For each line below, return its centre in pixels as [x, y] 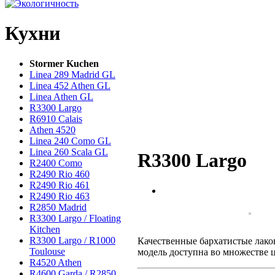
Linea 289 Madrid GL [72, 74]
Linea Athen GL [61, 96]
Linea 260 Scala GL [69, 152]
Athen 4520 [52, 130]
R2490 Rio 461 [60, 185]
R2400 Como [56, 163]
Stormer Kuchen [64, 63]
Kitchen [45, 229]
